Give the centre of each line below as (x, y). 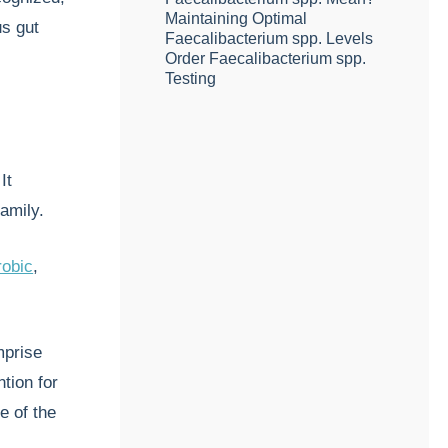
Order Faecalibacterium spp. (266, 58)
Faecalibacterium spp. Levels (269, 38)
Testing (191, 78)
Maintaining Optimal (236, 18)
